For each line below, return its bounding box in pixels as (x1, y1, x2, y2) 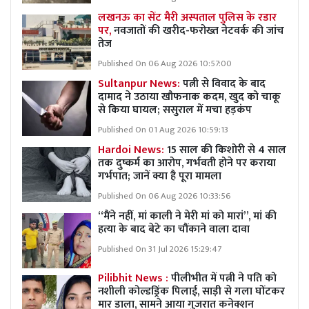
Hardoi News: (98, 140, 167, 159)
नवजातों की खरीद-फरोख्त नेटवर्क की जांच (114, 21, 284, 40)
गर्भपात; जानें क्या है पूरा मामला (98, 166, 221, 186)
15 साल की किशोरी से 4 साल (167, 140, 286, 159)
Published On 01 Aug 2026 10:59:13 (98, 122, 228, 137)
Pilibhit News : (98, 268, 171, 288)
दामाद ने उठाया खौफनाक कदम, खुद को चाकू (98, 87, 281, 106)
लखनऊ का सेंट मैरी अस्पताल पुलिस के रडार (98, 8, 277, 27)
